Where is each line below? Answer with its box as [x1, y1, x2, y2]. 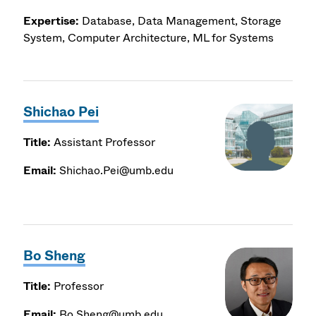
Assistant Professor [51, 133, 156, 150]
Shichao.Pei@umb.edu [56, 162, 174, 178]
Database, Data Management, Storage [82, 12, 282, 29]
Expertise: [23, 12, 80, 29]
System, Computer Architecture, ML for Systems [23, 29, 274, 46]
